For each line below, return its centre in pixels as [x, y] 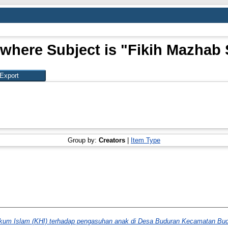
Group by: [83, 140]
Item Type [146, 140]
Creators [112, 140]
